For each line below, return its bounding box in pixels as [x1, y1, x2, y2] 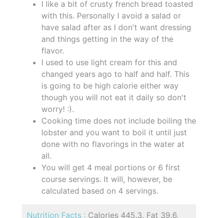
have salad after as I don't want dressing [41, 22, 191, 32]
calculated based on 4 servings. [41, 185, 158, 196]
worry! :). [41, 104, 74, 114]
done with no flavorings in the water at [41, 139, 184, 149]
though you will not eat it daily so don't [41, 92, 186, 102]
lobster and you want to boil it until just [41, 127, 187, 137]
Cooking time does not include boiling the [41, 115, 196, 126]
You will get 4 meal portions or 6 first [41, 162, 180, 172]
